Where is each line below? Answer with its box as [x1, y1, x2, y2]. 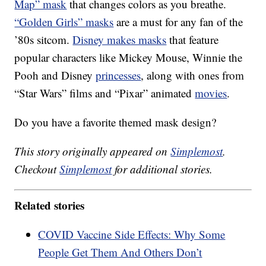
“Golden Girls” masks [14, 14, 114, 30]
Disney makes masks [72, 32, 167, 47]
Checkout [14, 161, 60, 177]
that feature [166, 32, 219, 47]
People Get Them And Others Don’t [38, 244, 202, 259]
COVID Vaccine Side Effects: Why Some [38, 226, 226, 242]
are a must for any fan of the [113, 14, 243, 30]
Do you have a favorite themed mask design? [14, 115, 217, 130]
